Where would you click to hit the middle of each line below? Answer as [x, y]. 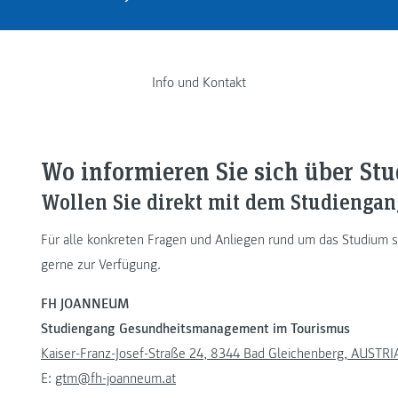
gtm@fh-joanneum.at [115, 379]
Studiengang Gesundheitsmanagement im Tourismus [195, 329]
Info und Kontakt [199, 82]
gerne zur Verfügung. [101, 265]
